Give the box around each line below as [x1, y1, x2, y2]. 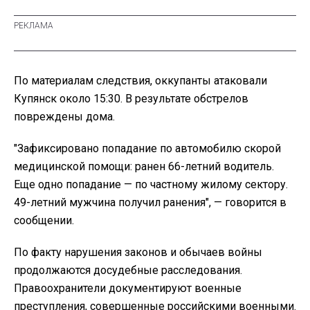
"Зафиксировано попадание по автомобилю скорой [14, 141, 281, 155]
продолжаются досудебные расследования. [14, 263, 242, 277]
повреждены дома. [14, 109, 115, 123]
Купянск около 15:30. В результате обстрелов [14, 91, 248, 105]
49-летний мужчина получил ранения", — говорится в [14, 195, 286, 209]
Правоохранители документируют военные [14, 281, 241, 295]
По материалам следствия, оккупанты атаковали [14, 73, 267, 87]
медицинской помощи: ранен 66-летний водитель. [14, 159, 274, 173]
